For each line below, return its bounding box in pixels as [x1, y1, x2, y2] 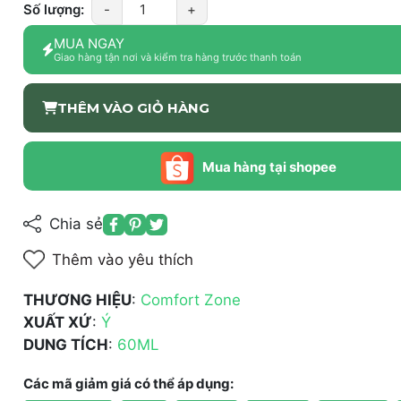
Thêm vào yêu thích [51, 251, 193, 269]
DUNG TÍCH [22, 336, 108, 354]
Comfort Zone [140, 291, 241, 309]
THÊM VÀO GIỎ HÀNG [56, 99, 209, 116]
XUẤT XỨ [22, 313, 92, 331]
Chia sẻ [44, 215, 103, 233]
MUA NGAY [53, 35, 124, 52]
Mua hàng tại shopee [200, 158, 337, 175]
